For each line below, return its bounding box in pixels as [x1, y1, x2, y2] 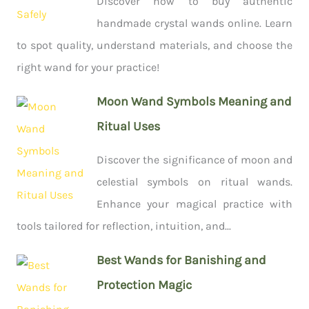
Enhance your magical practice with [96, 197, 293, 210]
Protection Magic [96, 277, 192, 292]
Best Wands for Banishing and [96, 252, 266, 268]
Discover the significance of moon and [96, 152, 293, 166]
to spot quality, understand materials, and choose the [16, 38, 293, 52]
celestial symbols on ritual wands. [96, 175, 293, 188]
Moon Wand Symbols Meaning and [96, 93, 292, 109]
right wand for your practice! [16, 60, 159, 74]
